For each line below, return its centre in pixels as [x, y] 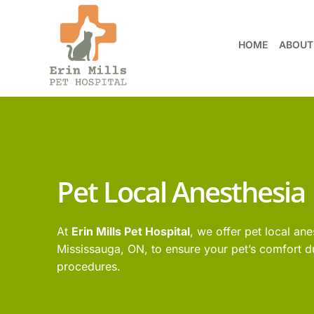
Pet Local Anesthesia [180, 191]
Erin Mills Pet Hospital [130, 231]
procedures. [88, 266]
